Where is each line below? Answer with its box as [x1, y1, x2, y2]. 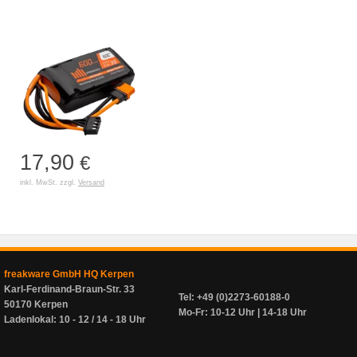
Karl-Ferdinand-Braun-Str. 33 [4, 284, 135, 295]
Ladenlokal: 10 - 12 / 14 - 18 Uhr [4, 314, 146, 325]
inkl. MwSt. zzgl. [20, 178, 78, 186]
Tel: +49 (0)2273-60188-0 [178, 292, 290, 303]
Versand [78, 178, 104, 186]
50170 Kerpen [4, 299, 68, 310]
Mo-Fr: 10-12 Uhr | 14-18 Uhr [178, 307, 307, 318]
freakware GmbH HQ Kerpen [4, 269, 134, 280]
